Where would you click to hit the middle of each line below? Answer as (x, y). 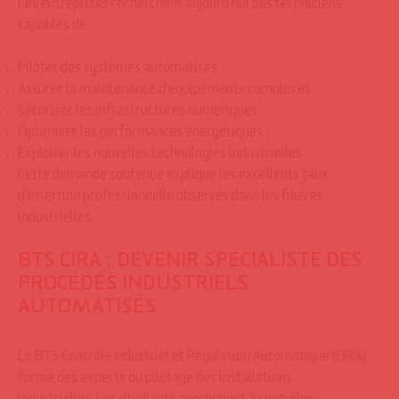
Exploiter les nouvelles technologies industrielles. (161, 156)
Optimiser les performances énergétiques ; (144, 134)
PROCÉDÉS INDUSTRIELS (133, 287)
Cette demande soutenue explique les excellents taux (173, 177)
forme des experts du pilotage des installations (155, 380)
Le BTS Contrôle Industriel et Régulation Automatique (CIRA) (192, 359)
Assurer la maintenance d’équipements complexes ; (168, 92)
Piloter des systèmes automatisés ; (121, 70)
